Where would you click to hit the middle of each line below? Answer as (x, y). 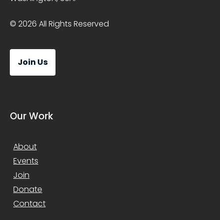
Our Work (31, 116)
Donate (28, 189)
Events (26, 161)
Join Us (33, 62)
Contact (29, 204)
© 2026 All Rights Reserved (59, 24)
